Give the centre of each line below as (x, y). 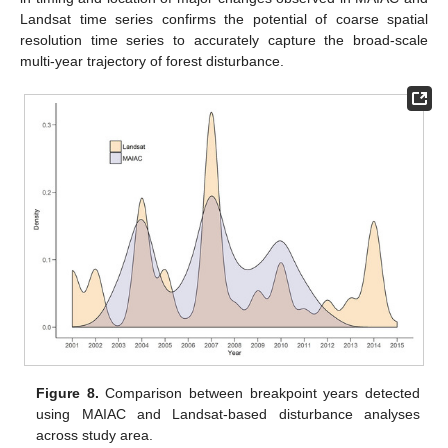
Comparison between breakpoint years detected (259, 393)
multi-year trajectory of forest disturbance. (152, 60)
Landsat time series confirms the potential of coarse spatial (224, 18)
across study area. (95, 435)
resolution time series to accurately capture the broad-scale (224, 39)
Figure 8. (67, 393)
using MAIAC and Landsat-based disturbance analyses (228, 414)
